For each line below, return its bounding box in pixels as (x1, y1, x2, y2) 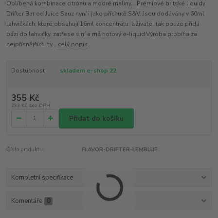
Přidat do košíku (69, 113, 124, 123)
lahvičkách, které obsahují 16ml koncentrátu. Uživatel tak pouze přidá (6, 19, 200, 28)
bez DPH (29, 102, 50, 109)
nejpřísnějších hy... (6, 40, 58, 48)
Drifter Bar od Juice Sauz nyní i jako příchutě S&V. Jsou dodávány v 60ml (6, 9, 205, 18)
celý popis (58, 40, 88, 48)
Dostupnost (11, 66, 45, 74)
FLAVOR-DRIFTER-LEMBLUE (81, 146, 158, 153)
